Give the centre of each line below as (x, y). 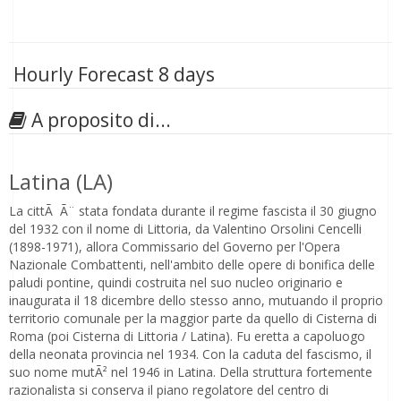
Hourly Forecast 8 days (112, 74)
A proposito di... (99, 120)
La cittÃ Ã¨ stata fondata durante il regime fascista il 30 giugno (193, 211)
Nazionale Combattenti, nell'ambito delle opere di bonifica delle (192, 264)
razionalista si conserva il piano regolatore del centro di (169, 390)
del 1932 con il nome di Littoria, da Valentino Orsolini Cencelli (185, 229)
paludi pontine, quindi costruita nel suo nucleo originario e (176, 282)
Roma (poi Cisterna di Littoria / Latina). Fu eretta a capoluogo (187, 336)
